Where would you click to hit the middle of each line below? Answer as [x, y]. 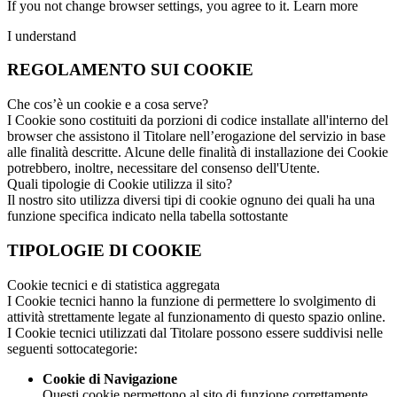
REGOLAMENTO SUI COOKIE [130, 70]
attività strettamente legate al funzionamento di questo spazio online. [196, 316]
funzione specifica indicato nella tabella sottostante [148, 216]
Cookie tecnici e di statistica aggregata [113, 284]
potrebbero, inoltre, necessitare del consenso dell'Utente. [163, 168]
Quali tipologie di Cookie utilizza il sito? [120, 184]
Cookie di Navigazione [110, 378]
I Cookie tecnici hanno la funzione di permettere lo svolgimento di [191, 300]
